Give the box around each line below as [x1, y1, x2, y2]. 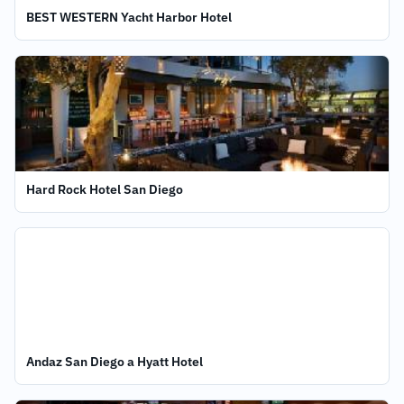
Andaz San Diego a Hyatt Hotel [127, 353, 203, 370]
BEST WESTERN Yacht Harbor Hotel [26, 9, 232, 25]
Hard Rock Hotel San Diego [26, 181, 183, 197]
